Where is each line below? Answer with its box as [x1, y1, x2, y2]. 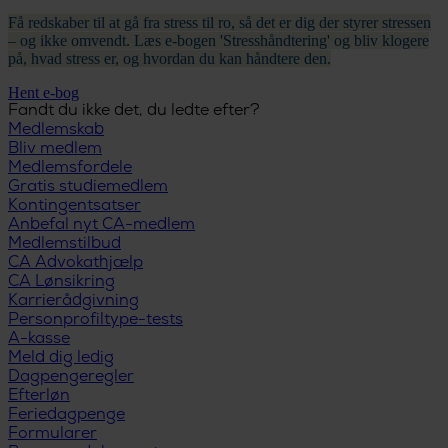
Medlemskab [8, 120, 104, 140]
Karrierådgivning [8, 291, 139, 311]
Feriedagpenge [8, 405, 125, 425]
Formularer [8, 424, 97, 444]
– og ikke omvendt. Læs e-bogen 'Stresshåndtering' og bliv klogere [8, 31, 429, 49]
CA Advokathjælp [8, 253, 143, 273]
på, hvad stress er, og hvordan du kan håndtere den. [8, 49, 331, 67]
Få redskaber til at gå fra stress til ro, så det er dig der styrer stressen [8, 13, 431, 31]
